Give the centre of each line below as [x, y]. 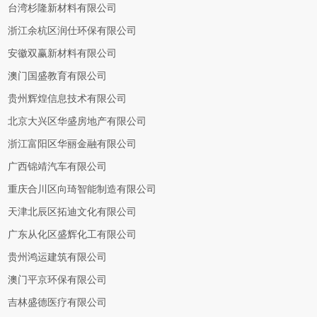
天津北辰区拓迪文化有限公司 [73, 212]
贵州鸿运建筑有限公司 [58, 257]
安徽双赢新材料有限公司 [63, 53]
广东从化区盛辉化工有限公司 [73, 235]
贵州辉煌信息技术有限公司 [68, 99]
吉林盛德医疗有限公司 [58, 302]
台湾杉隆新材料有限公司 [63, 8]
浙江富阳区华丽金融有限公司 [73, 144]
